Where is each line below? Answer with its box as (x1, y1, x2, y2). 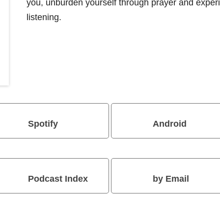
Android (152, 118, 187, 129)
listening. (27, 12, 62, 23)
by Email (152, 173, 189, 184)
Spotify (28, 118, 58, 129)
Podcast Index (28, 173, 88, 184)
